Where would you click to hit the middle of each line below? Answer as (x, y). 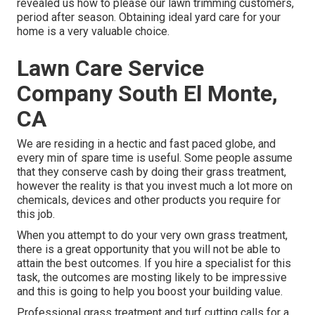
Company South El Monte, (147, 94)
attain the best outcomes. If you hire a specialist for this (154, 264)
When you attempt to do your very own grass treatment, (152, 236)
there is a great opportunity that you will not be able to (149, 250)
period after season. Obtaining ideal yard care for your (149, 18)
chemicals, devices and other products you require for (149, 200)
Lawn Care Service (110, 69)
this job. (36, 214)
